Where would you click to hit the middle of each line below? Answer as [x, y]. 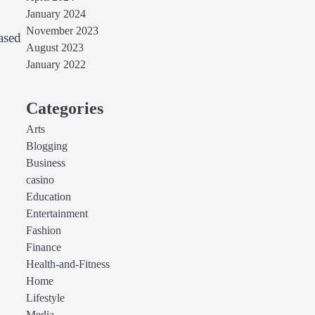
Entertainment [57, 214]
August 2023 [54, 48]
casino [40, 180]
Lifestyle [45, 298]
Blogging [46, 146]
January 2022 [56, 65]
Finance [43, 247]
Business [45, 163]
